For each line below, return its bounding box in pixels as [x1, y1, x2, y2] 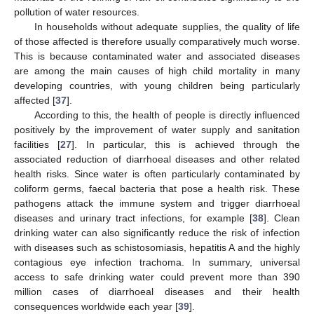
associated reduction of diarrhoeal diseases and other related [14, 153, 300, 165]
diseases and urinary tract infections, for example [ [14, 212, 252, 224]
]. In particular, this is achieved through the [71, 139, 300, 151]
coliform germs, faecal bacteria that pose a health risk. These [14, 183, 300, 195]
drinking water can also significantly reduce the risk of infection [14, 227, 300, 239]
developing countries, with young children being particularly [14, 80, 300, 92]
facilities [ [14, 139, 61, 151]
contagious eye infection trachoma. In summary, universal [14, 257, 300, 268]
